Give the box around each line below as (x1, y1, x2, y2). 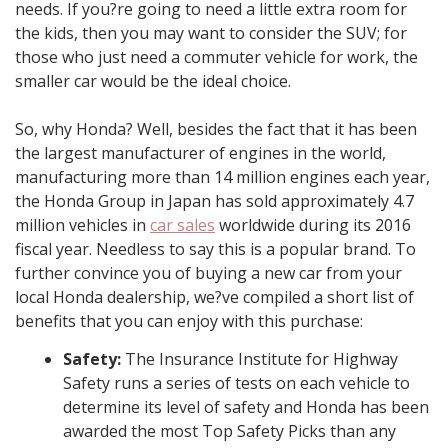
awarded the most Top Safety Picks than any (63, 420, 396, 443)
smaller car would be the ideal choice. (15, 70, 291, 93)
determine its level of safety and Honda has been (63, 396, 429, 419)
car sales (150, 214, 215, 237)
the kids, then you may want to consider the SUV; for (15, 22, 407, 45)
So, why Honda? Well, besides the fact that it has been (15, 118, 417, 141)
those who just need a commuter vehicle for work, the (15, 46, 418, 69)
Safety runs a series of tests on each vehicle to (63, 372, 410, 395)
